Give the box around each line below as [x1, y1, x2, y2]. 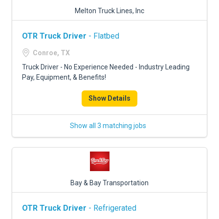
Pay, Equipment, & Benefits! [22, 73, 106, 81]
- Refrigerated [87, 203, 136, 213]
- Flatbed [87, 31, 119, 41]
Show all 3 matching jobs [70, 122, 146, 130]
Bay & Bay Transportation [70, 179, 149, 187]
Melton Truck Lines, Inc [75, 7, 144, 15]
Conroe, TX [33, 49, 70, 57]
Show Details [88, 94, 131, 102]
